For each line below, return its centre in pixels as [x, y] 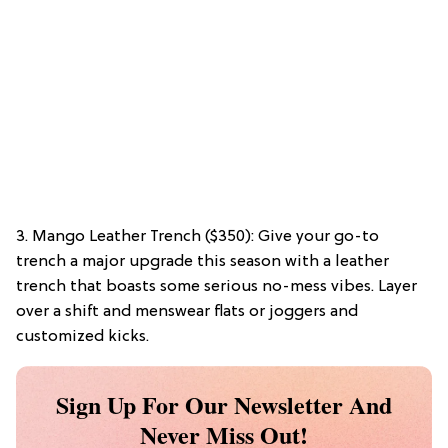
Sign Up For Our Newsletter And [224, 404]
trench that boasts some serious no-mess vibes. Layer [216, 286]
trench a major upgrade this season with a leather [202, 261]
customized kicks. [82, 336]
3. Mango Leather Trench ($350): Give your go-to [197, 236]
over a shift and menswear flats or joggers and [187, 311]
